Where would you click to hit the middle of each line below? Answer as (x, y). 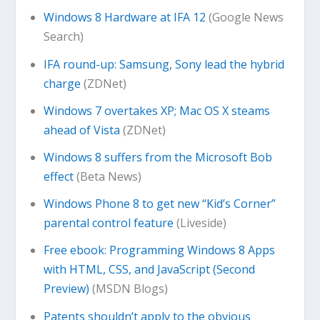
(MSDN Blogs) (128, 289)
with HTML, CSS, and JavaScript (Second (149, 270)
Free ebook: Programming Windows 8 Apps (159, 250)
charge (62, 83)
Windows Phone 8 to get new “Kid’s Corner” (159, 204)
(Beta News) (107, 176)
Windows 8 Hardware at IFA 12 (124, 17)
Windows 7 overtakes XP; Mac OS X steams (156, 110)
